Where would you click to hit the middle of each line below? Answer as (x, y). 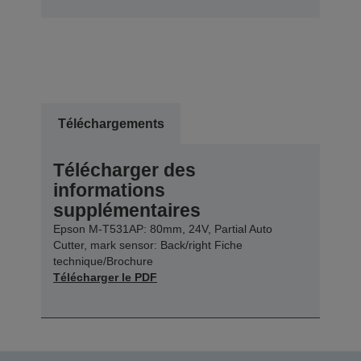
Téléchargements (111, 123)
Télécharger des (124, 170)
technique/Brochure (103, 261)
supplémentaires (127, 210)
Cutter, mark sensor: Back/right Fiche (148, 245)
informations (109, 190)
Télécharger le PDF (105, 277)
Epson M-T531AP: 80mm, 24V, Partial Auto (163, 228)
